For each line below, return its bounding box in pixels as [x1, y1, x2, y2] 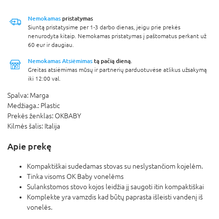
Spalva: [7, 91, 30, 99]
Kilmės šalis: [7, 122, 44, 130]
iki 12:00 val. [28, 75, 61, 82]
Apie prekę [7, 140, 51, 152]
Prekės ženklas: [7, 111, 55, 120]
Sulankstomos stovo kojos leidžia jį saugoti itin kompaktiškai [27, 182, 204, 191]
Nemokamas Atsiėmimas [28, 57, 92, 65]
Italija [44, 122, 60, 130]
